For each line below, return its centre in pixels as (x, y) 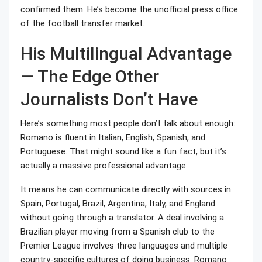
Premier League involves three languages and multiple (124, 246)
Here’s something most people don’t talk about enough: (128, 124)
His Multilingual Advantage (126, 54)
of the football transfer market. (82, 24)
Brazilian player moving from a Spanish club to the (118, 232)
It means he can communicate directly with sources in (126, 190)
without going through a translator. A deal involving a (122, 218)
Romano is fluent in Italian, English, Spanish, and (113, 138)
